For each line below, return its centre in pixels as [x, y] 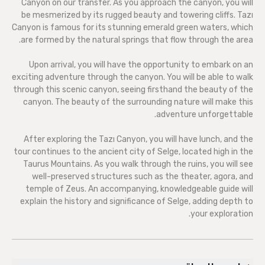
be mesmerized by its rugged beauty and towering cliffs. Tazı [137, 15]
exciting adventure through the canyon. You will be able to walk [132, 77]
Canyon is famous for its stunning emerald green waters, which [132, 28]
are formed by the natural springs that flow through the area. [137, 40]
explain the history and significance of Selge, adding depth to [137, 201]
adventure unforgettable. [205, 114]
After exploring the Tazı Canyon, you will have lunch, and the [138, 139]
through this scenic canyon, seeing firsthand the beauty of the [133, 90]
